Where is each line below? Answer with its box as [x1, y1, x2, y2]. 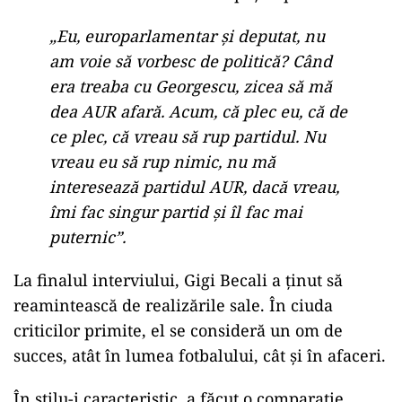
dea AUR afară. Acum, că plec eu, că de [49, 100, 347, 122]
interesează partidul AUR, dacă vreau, [49, 176, 339, 197]
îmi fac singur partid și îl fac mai [49, 201, 302, 223]
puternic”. [49, 226, 126, 248]
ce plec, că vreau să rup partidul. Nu [49, 126, 326, 147]
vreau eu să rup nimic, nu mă [49, 151, 275, 172]
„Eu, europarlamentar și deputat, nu [49, 25, 325, 47]
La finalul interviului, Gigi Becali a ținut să [13, 269, 343, 291]
